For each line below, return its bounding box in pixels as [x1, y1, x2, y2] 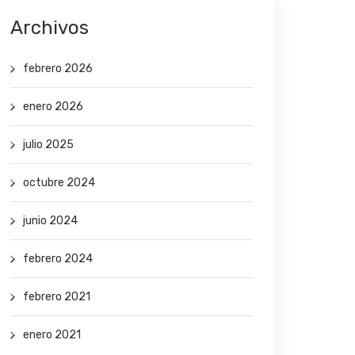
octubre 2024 [23, 175, 95, 189]
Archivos [10, 16, 89, 39]
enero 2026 [23, 99, 83, 113]
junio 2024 [23, 213, 78, 227]
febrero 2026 [23, 61, 93, 75]
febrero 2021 [23, 289, 90, 303]
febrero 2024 [23, 251, 93, 265]
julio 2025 [23, 137, 74, 151]
